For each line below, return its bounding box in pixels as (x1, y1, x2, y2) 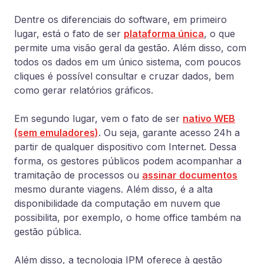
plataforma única (124, 28, 204, 39)
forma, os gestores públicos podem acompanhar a (14, 155, 242, 167)
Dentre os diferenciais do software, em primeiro (14, 14, 227, 25)
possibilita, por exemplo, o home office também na (14, 212, 241, 223)
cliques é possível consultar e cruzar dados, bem (14, 70, 234, 82)
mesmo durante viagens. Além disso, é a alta (14, 183, 213, 195)
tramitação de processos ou (14, 169, 142, 181)
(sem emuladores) (14, 127, 98, 138)
